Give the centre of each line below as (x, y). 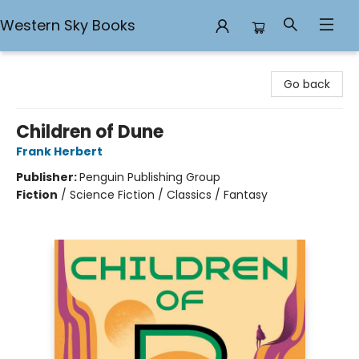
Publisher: (48, 177)
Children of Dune (90, 132)
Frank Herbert (59, 151)
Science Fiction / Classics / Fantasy (169, 195)
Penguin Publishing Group (150, 177)
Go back (307, 84)
